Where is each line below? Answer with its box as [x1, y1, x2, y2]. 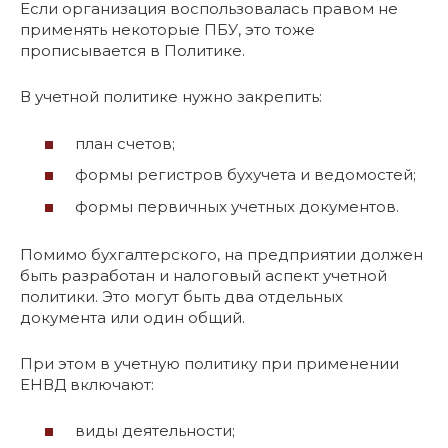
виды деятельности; [75, 421, 235, 440]
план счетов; [75, 133, 175, 153]
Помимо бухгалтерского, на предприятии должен [20, 244, 423, 264]
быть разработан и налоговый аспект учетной [20, 265, 387, 285]
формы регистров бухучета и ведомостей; [75, 165, 416, 184]
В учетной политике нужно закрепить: [20, 87, 322, 106]
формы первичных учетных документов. [75, 196, 399, 216]
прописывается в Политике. [20, 41, 245, 60]
